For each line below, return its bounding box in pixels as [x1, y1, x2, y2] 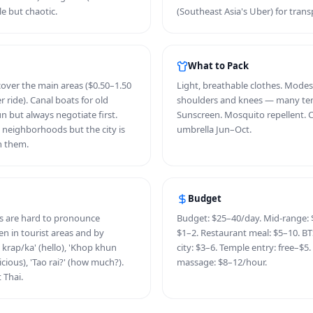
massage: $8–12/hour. [177, 256, 267, 268]
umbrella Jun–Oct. [177, 123, 252, 136]
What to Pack [188, 59, 249, 72]
